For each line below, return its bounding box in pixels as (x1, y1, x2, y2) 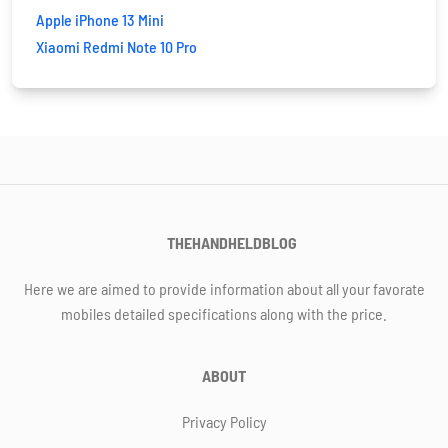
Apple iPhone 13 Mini (36, 10, 164, 29)
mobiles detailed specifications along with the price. (61, 304, 387, 323)
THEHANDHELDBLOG (167, 233, 297, 252)
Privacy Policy (181, 412, 267, 431)
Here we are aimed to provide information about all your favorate (23, 279, 425, 298)
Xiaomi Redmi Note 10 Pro (36, 37, 197, 56)
